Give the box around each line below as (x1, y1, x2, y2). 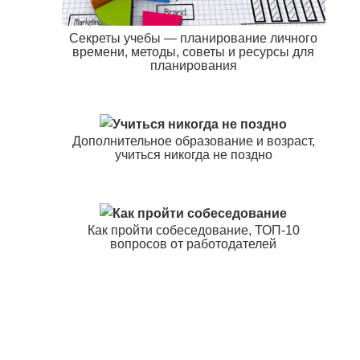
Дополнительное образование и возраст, (72, 134, 315, 149)
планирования (149, 59, 237, 73)
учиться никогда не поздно (114, 148, 272, 162)
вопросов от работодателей (110, 237, 277, 252)
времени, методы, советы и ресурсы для (72, 45, 315, 59)
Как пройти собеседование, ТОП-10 (87, 223, 300, 238)
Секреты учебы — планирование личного (69, 31, 318, 46)
